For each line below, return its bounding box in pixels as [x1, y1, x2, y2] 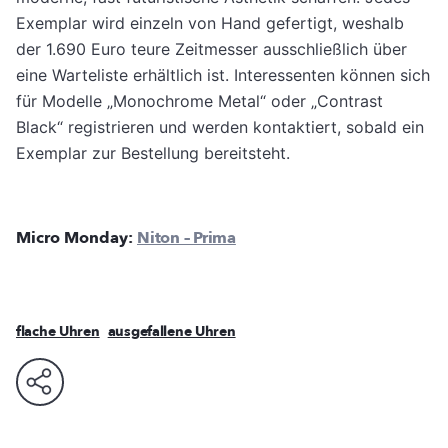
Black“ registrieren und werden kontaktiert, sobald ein [16, 117, 424, 138]
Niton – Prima [137, 227, 236, 250]
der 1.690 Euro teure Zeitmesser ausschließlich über [16, 39, 407, 60]
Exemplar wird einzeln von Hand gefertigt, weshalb [16, 13, 404, 34]
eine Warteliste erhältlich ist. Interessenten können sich [16, 65, 430, 86]
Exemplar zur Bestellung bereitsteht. [16, 143, 295, 164]
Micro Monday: [16, 227, 137, 250]
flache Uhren [16, 322, 100, 342]
